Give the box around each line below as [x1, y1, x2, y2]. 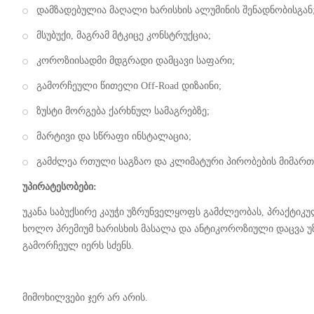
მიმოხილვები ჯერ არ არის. [22, 292, 148, 303]
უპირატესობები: [22, 181, 97, 192]
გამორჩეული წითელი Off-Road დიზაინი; [36, 80, 221, 91]
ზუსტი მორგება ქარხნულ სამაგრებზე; [36, 105, 210, 116]
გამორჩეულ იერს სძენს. [22, 240, 134, 251]
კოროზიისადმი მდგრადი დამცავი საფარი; [36, 55, 235, 66]
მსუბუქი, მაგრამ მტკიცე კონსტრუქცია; [36, 29, 211, 41]
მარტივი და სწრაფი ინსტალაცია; [36, 130, 191, 142]
